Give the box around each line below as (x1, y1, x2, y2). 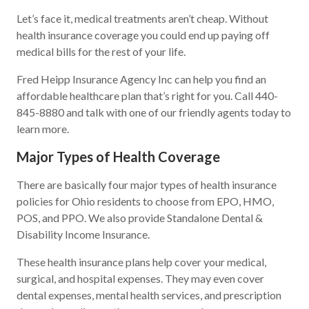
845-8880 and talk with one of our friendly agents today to (17, 106, 291, 119)
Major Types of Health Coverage (17, 148, 220, 165)
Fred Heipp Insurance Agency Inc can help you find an (17, 72, 266, 86)
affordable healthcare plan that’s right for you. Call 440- (17, 89, 278, 102)
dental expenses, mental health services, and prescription (17, 288, 281, 301)
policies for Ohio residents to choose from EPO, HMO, (17, 195, 274, 208)
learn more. (17, 122, 69, 135)
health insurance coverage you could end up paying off (17, 28, 270, 41)
